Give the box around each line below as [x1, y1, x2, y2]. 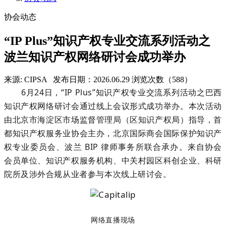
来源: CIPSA [4, 75, 47, 84]
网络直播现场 [91, 215, 135, 225]
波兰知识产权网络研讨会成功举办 [4, 50, 186, 64]
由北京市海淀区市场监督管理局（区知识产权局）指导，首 [4, 114, 222, 126]
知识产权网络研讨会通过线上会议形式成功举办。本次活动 [4, 100, 222, 112]
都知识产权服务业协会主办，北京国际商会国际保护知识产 [4, 128, 222, 139]
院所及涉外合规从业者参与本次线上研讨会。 [4, 168, 172, 180]
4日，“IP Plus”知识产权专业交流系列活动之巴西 [39, 87, 222, 98]
